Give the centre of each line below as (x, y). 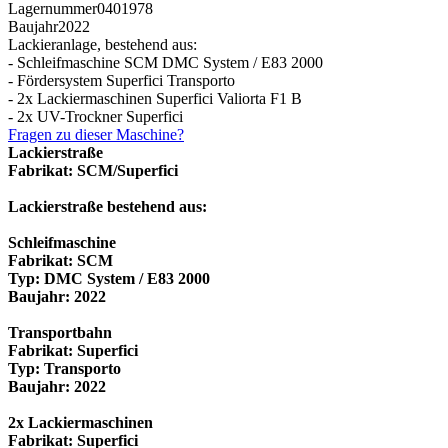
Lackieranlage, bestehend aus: (102, 44)
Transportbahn (60, 332)
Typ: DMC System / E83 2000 (109, 278)
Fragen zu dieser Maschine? (96, 134)
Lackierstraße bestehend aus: (107, 206)
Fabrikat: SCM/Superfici (93, 170)
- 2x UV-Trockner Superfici (95, 116)
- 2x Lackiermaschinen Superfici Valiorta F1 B (155, 98)
